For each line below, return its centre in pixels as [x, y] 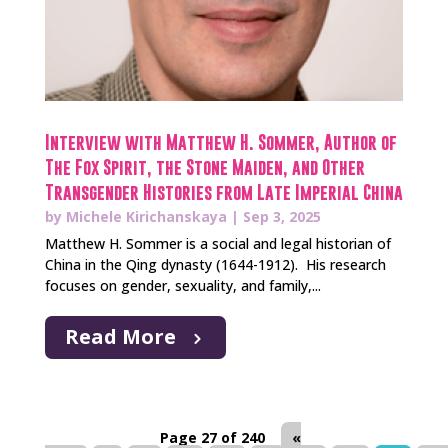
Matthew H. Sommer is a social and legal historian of [217, 243]
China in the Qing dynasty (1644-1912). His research [215, 264]
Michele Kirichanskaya [146, 216]
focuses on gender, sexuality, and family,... [182, 285]
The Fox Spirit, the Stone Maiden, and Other [204, 167]
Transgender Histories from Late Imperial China [223, 192]
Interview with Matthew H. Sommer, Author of [220, 142]
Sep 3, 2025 [281, 216]
